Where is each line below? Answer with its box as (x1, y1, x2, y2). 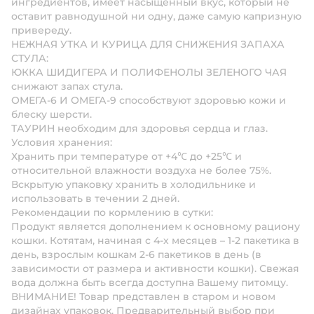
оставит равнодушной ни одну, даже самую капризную (11, 10, 301, 22)
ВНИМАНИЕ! (11, 290, 76, 303)
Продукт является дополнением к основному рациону (11, 220, 300, 233)
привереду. (11, 24, 71, 36)
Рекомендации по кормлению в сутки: (11, 206, 213, 219)
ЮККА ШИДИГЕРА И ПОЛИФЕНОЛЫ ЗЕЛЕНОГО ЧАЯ (11, 66, 287, 78)
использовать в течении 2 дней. (11, 192, 179, 205)
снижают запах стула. (11, 80, 123, 93)
